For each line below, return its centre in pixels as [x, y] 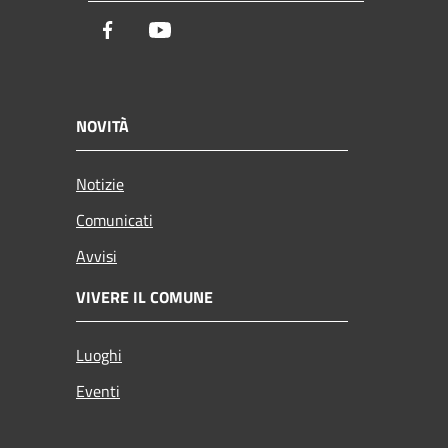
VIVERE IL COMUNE [144, 296]
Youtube [202, 31]
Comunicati [114, 219]
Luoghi [99, 354]
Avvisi [96, 255]
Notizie [100, 183]
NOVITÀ [102, 125]
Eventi [98, 390]
